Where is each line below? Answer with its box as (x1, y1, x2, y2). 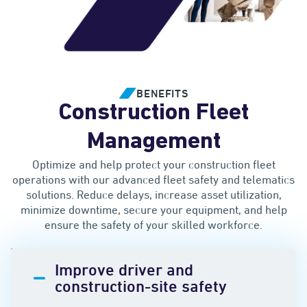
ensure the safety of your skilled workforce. (45, 218, 262, 232)
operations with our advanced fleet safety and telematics (12, 173, 295, 187)
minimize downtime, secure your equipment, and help (20, 203, 287, 217)
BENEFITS (136, 87, 188, 101)
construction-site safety (55, 276, 227, 295)
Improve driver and (55, 260, 193, 279)
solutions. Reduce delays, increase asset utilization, (25, 188, 282, 202)
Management (86, 130, 221, 155)
